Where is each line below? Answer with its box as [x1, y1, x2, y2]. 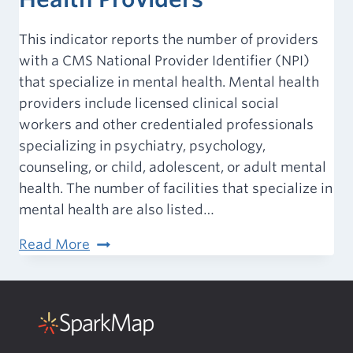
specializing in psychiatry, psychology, [19, 138, 266, 154]
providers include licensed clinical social [19, 95, 279, 112]
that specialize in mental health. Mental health [19, 74, 319, 91]
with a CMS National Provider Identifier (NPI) [19, 53, 310, 69]
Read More [19, 236, 90, 253]
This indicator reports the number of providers [19, 32, 318, 48]
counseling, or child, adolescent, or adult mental [19, 159, 326, 176]
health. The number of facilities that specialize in [19, 180, 333, 197]
